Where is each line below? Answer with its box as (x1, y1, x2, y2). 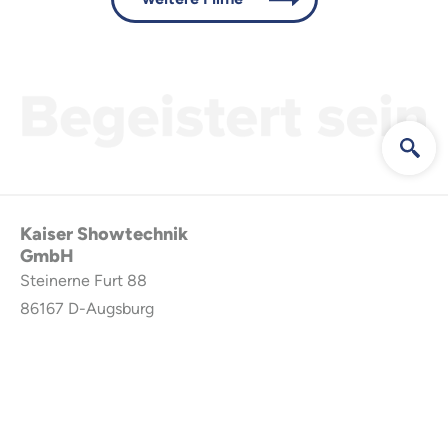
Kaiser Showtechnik (20, 222, 188, 245)
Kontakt (20, 410, 89, 433)
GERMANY (20, 326, 98, 346)
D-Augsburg (68, 298, 154, 318)
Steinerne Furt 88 (20, 270, 147, 290)
